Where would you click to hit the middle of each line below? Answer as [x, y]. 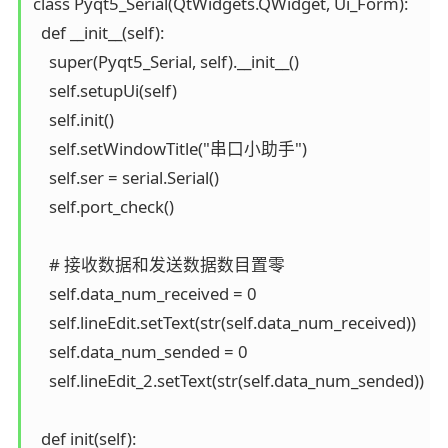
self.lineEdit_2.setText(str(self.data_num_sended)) [228, 380]
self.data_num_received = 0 [144, 293]
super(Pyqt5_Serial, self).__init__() [165, 61]
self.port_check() [103, 206]
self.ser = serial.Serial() [125, 177]
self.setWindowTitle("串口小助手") [169, 148]
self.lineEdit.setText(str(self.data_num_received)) [224, 322]
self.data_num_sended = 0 [140, 351]
